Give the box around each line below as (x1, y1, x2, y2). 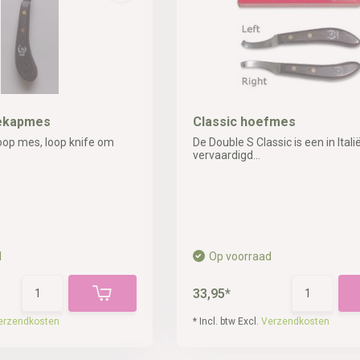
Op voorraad (208, 250, 272, 263)
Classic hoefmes (192, 114, 296, 129)
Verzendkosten (260, 316, 329, 327)
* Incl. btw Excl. (192, 316, 261, 327)
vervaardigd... (192, 149, 260, 162)
